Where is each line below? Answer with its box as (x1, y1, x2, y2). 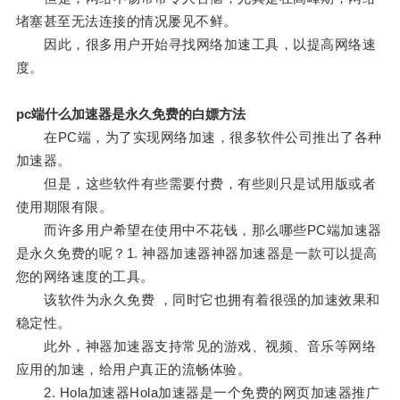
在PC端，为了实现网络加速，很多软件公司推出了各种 (15, 129, 382, 146)
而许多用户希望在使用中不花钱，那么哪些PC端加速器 (15, 222, 382, 238)
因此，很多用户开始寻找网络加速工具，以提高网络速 (15, 37, 377, 53)
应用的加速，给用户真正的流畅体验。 (15, 362, 252, 378)
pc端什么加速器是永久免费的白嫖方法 (15, 106, 246, 122)
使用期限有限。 (15, 199, 113, 215)
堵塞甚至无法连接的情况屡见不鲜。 (15, 13, 237, 29)
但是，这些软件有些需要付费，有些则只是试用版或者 (15, 176, 377, 192)
